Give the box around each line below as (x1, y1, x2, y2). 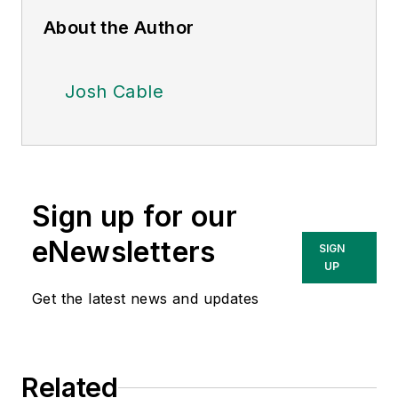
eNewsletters (32, 235, 216, 270)
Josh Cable (65, 81, 163, 103)
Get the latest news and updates (32, 290, 259, 308)
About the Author (44, 17, 195, 39)
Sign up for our (32, 199, 237, 235)
